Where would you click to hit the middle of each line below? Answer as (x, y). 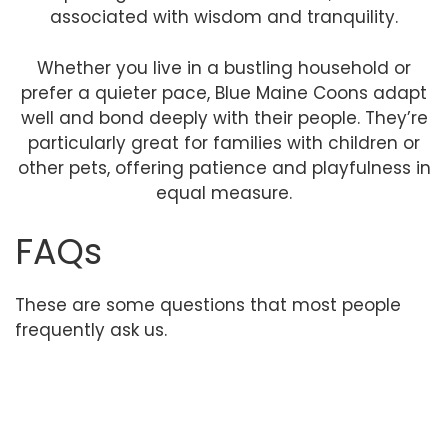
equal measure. (224, 192)
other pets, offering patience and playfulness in (224, 167)
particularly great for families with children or (224, 142)
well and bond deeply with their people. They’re (224, 117)
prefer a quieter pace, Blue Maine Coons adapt (224, 92)
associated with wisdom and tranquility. (224, 17)
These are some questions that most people (208, 305)
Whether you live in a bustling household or (224, 67)
